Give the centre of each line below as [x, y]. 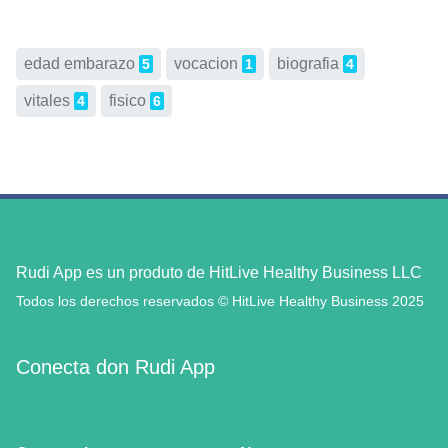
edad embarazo [79, 63]
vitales [47, 100]
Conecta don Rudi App [115, 367]
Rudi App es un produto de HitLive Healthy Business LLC [219, 272]
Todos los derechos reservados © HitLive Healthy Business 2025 [220, 301]
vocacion [206, 63]
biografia [308, 63]
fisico [127, 100]
